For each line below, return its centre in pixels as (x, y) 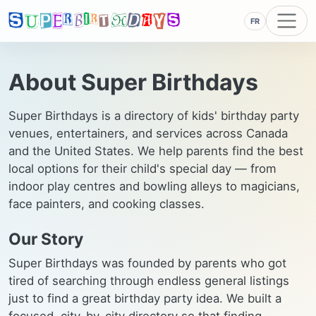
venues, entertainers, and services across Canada (148, 133)
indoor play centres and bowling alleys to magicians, (154, 186)
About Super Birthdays (133, 82)
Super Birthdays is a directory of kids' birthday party (154, 116)
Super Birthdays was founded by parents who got (147, 263)
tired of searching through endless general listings (149, 281)
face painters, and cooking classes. (107, 204)
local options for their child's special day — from (142, 169)
